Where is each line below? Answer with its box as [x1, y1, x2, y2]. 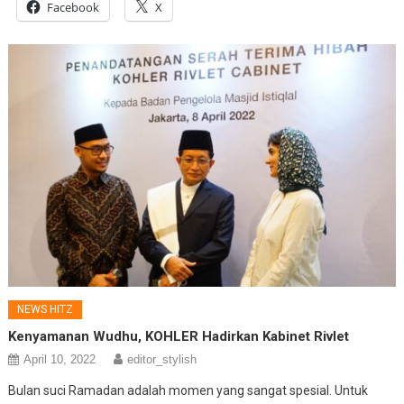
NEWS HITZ [17, 303, 74, 317]
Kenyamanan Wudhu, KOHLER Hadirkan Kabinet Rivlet [8, 328, 350, 345]
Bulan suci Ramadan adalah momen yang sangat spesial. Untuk [8, 383, 369, 399]
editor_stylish [127, 353, 197, 367]
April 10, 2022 [23, 353, 96, 367]
